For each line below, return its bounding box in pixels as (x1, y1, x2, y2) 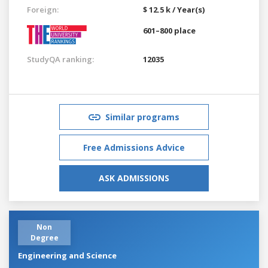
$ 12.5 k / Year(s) (143, 4, 205, 15)
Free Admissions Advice (83, 141, 185, 153)
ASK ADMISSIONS (99, 172, 169, 184)
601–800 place (143, 25, 196, 36)
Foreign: (27, 4, 59, 15)
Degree (30, 232, 59, 243)
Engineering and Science (18, 249, 117, 261)
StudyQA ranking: (27, 53, 94, 65)
